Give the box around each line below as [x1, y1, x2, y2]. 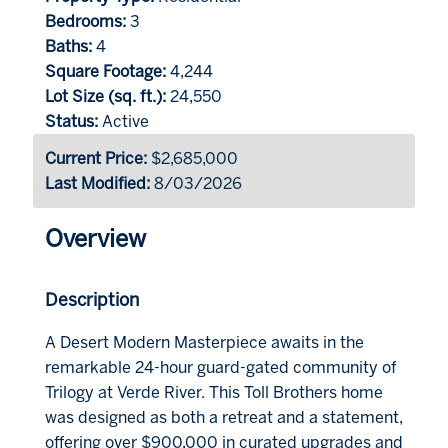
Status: [44, 111, 98, 131]
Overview [44, 223, 146, 253]
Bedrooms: [44, 11, 126, 31]
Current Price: [44, 148, 147, 168]
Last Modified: [44, 173, 150, 193]
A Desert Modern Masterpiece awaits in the [44, 333, 364, 353]
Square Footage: [44, 61, 166, 81]
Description [44, 288, 139, 311]
